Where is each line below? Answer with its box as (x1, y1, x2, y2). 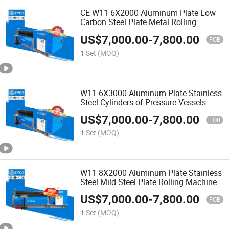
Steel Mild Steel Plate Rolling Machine (80, 176, 217, 188)
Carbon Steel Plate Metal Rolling (80, 16, 197, 28)
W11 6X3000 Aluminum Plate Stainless (80, 87, 222, 99)
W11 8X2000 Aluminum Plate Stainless (80, 167, 222, 178)
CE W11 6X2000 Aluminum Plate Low (80, 7, 216, 19)
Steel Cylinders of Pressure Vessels (80, 96, 207, 108)
